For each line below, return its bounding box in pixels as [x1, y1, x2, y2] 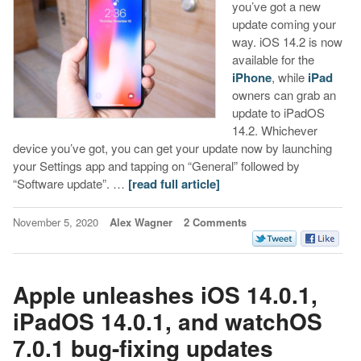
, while [271, 68, 308, 86]
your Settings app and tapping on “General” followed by [12, 157, 300, 175]
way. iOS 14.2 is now [231, 33, 342, 51]
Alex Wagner [109, 214, 172, 230]
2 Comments [183, 214, 247, 230]
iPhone [231, 68, 272, 87]
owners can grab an [231, 86, 336, 104]
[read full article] [127, 175, 220, 193]
